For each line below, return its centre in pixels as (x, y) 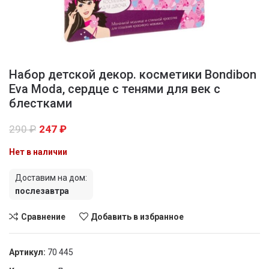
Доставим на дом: (51, 178)
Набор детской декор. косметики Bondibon (133, 74)
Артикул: (28, 252)
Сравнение (43, 216)
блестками (41, 103)
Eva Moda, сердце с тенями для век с (115, 89)
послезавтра (42, 191)
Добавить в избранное (138, 216)
